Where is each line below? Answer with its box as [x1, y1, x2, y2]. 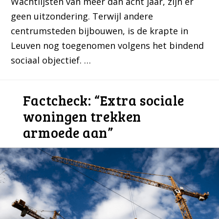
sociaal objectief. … [11, 54, 91, 66]
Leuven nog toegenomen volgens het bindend [11, 40, 204, 52]
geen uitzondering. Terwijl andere [11, 10, 153, 22]
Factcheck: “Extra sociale [22, 91, 184, 110]
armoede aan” [22, 123, 113, 142]
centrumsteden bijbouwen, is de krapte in [11, 25, 189, 37]
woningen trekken [22, 107, 141, 126]
